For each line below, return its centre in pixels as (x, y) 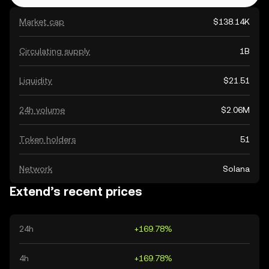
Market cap (42, 22)
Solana (236, 169)
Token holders (47, 139)
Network (36, 169)
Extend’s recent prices (76, 192)
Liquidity (36, 80)
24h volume (42, 110)
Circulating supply (55, 51)
